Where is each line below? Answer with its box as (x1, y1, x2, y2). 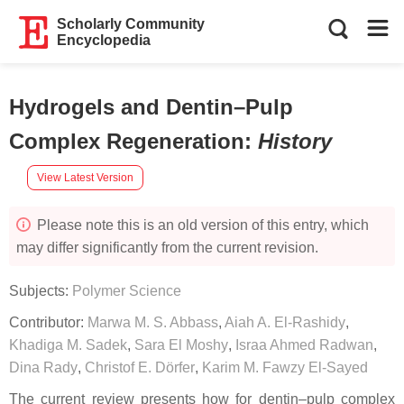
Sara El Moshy (134, 337, 228, 353)
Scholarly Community (57, 16, 206, 32)
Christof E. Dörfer (85, 360, 195, 375)
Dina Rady (9, 360, 78, 375)
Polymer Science (72, 283, 181, 298)
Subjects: (9, 283, 72, 298)
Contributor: (9, 315, 87, 330)
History (258, 129, 332, 153)
